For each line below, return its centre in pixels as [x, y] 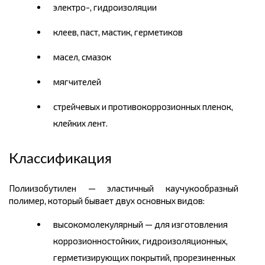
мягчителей [77, 82]
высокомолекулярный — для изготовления [140, 224]
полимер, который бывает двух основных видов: [107, 201]
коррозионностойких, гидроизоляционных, [140, 241]
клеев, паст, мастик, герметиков [118, 32]
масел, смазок [82, 57]
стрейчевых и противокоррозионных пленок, [143, 107]
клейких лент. [80, 123]
